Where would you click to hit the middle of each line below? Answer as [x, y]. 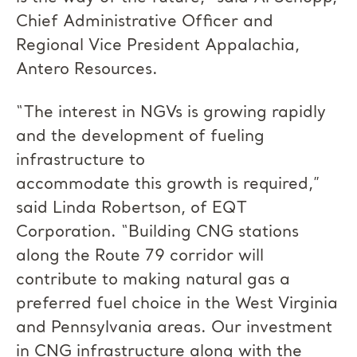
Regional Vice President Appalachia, [158, 46]
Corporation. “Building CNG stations [157, 233]
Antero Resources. [87, 70]
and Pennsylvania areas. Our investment [174, 328]
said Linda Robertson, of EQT [131, 209]
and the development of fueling [140, 137]
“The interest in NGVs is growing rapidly [171, 113]
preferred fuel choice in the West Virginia [177, 304]
